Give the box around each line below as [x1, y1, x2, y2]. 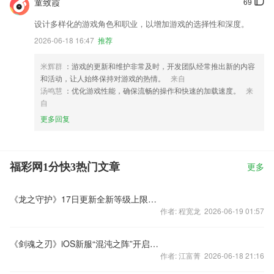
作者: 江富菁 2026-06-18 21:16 [160, 250, 264, 261]
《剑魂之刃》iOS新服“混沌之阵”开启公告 [150, 237, 158, 250]
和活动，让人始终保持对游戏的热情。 [40, 73, 167, 83]
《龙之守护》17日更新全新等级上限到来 [148, 193, 157, 205]
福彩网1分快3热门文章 [10, 161, 120, 173]
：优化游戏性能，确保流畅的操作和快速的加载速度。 [64, 85, 242, 95]
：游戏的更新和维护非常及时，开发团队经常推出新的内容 [64, 61, 255, 71]
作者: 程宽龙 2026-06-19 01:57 [160, 206, 264, 216]
